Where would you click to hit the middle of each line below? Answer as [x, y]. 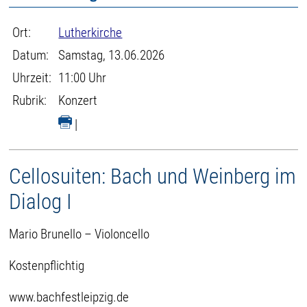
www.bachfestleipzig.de [69, 297]
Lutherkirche [90, 33]
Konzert [78, 100]
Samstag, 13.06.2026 [112, 55]
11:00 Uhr [83, 78]
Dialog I [41, 202]
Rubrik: [30, 100]
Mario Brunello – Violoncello [79, 234]
